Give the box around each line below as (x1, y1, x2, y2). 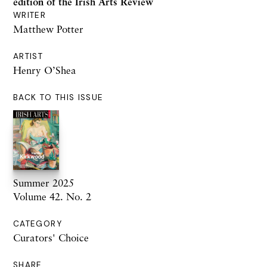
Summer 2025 (13, 176, 74, 190)
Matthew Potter (13, 23, 83, 36)
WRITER (13, 10, 46, 21)
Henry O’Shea (13, 64, 76, 77)
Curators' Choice (13, 231, 89, 244)
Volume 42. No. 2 (13, 190, 91, 203)
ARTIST (13, 51, 44, 62)
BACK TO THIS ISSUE (13, 92, 104, 103)
